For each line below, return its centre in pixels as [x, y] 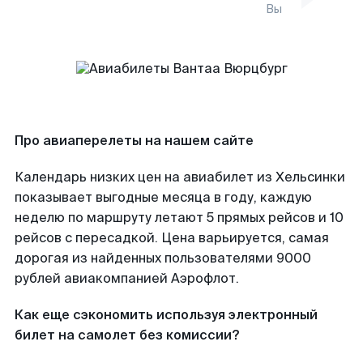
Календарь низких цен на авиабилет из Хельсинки [180, 177]
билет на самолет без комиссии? [127, 335]
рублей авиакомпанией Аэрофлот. [127, 278]
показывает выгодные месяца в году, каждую [163, 197]
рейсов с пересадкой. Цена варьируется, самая [172, 238]
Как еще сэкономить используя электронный [166, 315]
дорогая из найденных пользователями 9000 [163, 258]
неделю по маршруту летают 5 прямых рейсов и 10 [179, 218]
